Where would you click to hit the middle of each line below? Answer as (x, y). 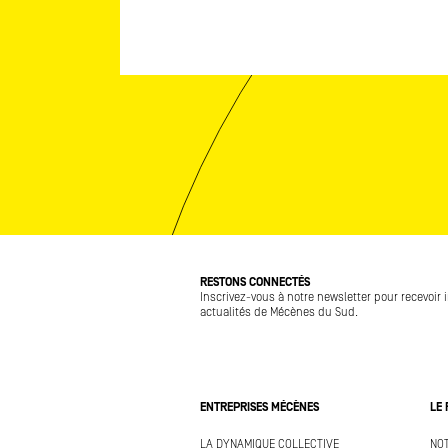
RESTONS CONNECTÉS (255, 282)
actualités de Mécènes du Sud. (279, 312)
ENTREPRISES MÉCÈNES (259, 407)
